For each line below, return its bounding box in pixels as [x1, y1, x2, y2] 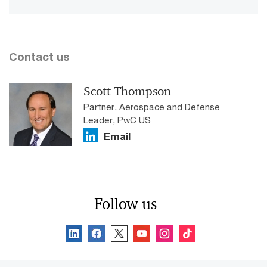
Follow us [94, 194, 157, 214]
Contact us [9, 50, 70, 64]
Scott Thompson [83, 83, 171, 100]
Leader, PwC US [83, 114, 151, 126]
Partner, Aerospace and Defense [83, 101, 220, 113]
